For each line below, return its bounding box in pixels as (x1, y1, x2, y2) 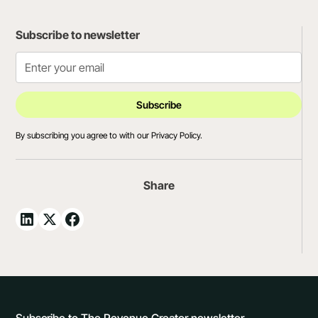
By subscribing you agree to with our (16, 130, 152, 141)
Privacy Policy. (151, 130, 203, 141)
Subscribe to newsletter (16, 28, 141, 43)
